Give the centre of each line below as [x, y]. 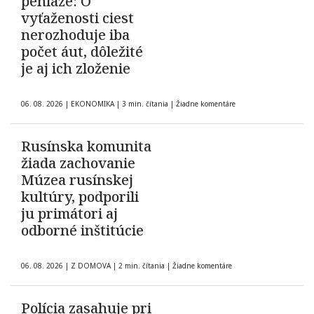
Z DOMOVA [91, 266]
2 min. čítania [142, 266]
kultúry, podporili [80, 197]
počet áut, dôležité [82, 52]
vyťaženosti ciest [77, 18]
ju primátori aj [69, 214]
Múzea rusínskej [77, 180]
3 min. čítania [145, 104]
